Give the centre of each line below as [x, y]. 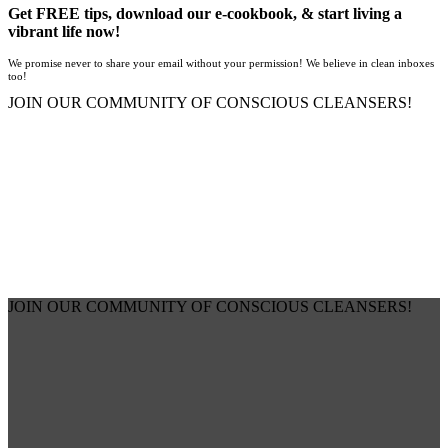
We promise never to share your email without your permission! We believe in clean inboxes [221, 62]
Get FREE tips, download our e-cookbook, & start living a [205, 13]
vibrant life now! [64, 31]
